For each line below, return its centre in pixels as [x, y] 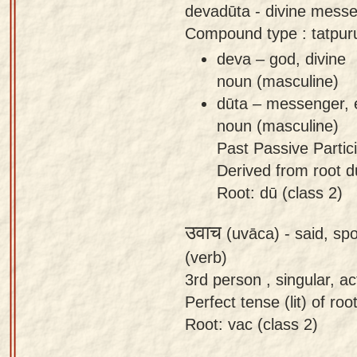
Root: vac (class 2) [251, 324]
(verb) [206, 257]
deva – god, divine [281, 58]
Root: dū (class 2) [280, 192]
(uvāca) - [258, 233]
